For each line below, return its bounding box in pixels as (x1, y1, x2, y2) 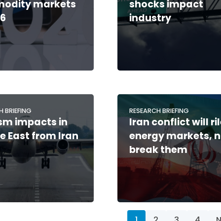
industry (129, 11, 172, 25)
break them (129, 143, 188, 156)
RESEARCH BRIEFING (129, 106, 189, 115)
